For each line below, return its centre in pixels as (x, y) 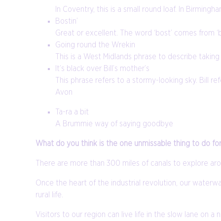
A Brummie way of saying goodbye (114, 124)
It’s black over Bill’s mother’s (102, 69)
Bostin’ (67, 21)
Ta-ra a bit (72, 112)
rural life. (49, 195)
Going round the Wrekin (95, 45)
